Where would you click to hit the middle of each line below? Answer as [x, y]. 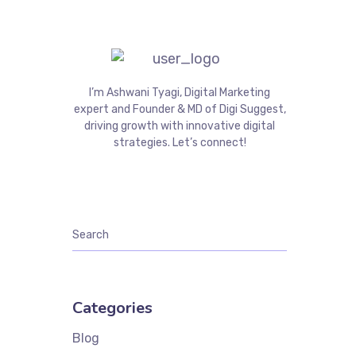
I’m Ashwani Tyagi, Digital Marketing [180, 93]
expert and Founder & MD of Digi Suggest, [180, 109]
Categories [112, 308]
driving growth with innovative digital [180, 126]
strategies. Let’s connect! [180, 143]
